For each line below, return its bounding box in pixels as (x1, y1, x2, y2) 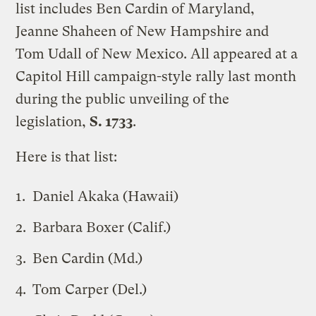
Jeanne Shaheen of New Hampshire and (16, 23, 269, 39)
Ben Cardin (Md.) (32, 250, 143, 267)
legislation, (16, 113, 90, 130)
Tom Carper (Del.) (32, 281, 147, 298)
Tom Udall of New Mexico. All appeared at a (16, 45, 298, 62)
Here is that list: (16, 148, 118, 165)
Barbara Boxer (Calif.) (32, 219, 171, 236)
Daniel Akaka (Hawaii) (32, 188, 179, 205)
